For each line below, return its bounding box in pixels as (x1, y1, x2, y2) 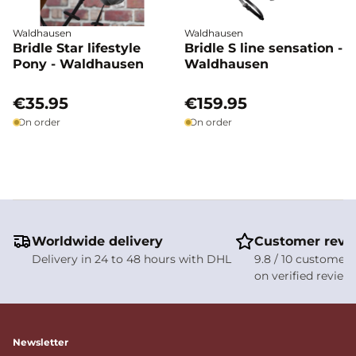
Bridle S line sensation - (184, 41, 342, 56)
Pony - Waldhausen (13, 56, 144, 72)
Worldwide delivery (32, 234, 163, 249)
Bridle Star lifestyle (13, 41, 141, 56)
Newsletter (13, 336, 68, 348)
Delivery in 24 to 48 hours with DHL (32, 252, 231, 266)
